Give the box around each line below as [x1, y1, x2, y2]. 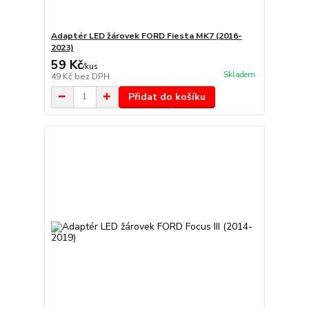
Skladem [223, 70, 255, 81]
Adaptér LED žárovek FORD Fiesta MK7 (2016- [50, 30, 242, 41]
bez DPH [74, 70, 110, 82]
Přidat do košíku [128, 90, 206, 103]
